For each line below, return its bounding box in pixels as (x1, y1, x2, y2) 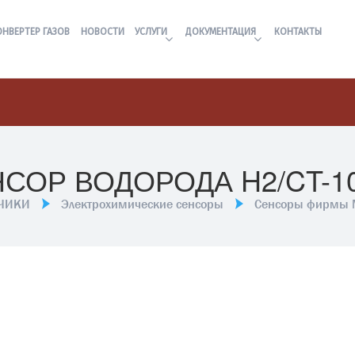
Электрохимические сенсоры (61, 196, 223, 212)
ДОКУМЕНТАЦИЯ (185, 26, 257, 37)
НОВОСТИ (80, 26, 124, 37)
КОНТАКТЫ (274, 26, 323, 37)
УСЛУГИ (135, 26, 168, 37)
